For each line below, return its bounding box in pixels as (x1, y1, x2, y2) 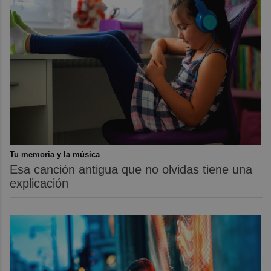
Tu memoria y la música (10, 150, 100, 160)
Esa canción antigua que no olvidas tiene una (10, 163, 253, 177)
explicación (10, 177, 69, 191)
